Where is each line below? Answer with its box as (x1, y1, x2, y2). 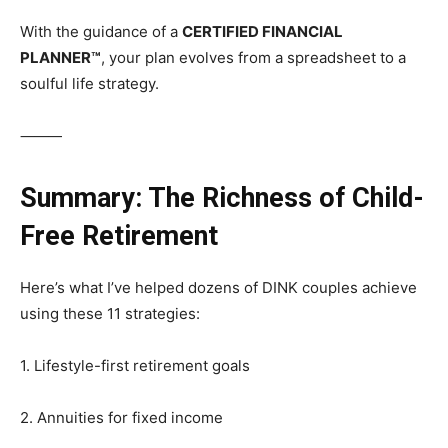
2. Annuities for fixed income (20, 408, 223, 428)
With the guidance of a (20, 22, 182, 42)
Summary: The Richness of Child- (20, 182, 424, 215)
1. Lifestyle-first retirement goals (20, 356, 250, 376)
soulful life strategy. (20, 74, 159, 94)
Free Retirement (20, 220, 218, 253)
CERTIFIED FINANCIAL (182, 22, 343, 42)
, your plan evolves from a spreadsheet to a (101, 48, 406, 68)
